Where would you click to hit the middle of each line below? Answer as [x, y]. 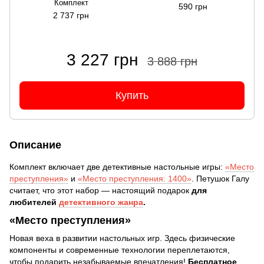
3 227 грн [102, 60]
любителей [34, 202]
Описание [35, 145]
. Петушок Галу [220, 179]
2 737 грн [71, 15]
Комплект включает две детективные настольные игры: [117, 167]
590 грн [193, 6]
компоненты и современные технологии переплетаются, [120, 250]
